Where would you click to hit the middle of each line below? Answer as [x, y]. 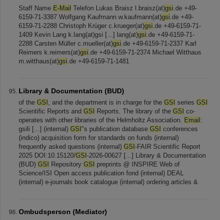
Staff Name [36, 8]
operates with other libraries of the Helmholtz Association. [101, 120]
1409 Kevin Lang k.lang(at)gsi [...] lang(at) [78, 35]
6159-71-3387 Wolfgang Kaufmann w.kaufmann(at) [90, 17]
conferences [179, 129]
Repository [66, 164]
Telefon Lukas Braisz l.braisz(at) [118, 8]
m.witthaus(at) [39, 61]
